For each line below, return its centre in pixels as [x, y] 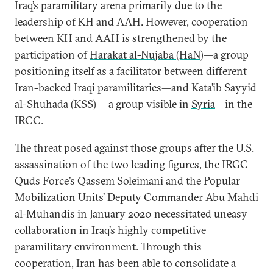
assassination [48, 165]
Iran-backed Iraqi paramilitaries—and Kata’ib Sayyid [136, 88]
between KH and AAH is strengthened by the [121, 38]
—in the [234, 104]
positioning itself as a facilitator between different [131, 71]
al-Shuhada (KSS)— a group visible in [103, 104]
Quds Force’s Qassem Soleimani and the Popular [127, 181]
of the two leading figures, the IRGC [164, 165]
